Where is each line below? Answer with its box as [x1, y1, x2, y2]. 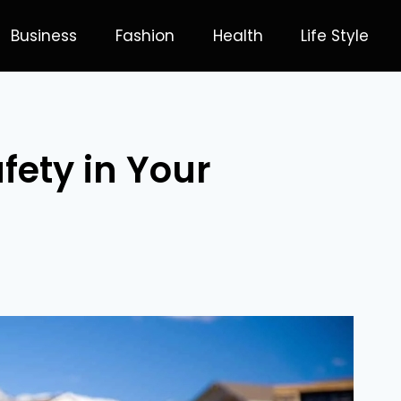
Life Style [301, 24, 370, 47]
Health [212, 24, 263, 47]
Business [10, 24, 77, 47]
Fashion [115, 24, 175, 47]
